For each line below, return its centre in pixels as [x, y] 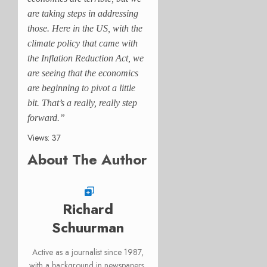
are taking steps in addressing [83, 14]
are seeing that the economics [83, 73]
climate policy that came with [83, 44]
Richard [88, 209]
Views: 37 [44, 138]
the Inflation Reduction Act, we [86, 58]
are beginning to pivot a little [81, 88]
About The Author [87, 160]
